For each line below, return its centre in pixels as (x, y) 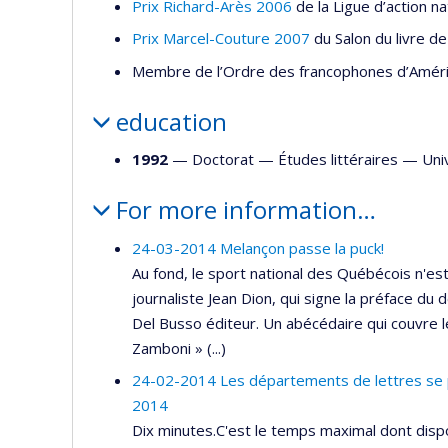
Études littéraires (338, 159)
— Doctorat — (223, 159)
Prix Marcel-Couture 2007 (221, 38)
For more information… (245, 210)
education (171, 121)
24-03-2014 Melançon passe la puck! (258, 247)
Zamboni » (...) (179, 347)
